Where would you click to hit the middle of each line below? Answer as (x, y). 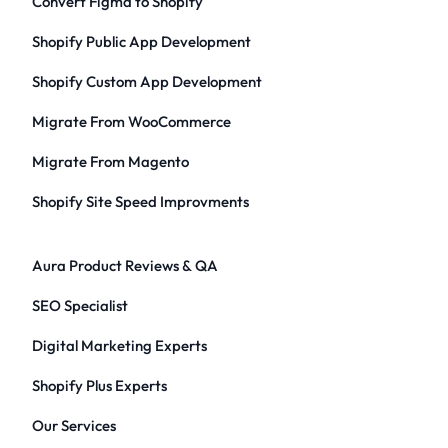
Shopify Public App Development (141, 41)
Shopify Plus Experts (99, 385)
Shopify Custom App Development (147, 81)
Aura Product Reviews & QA (125, 265)
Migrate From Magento (110, 161)
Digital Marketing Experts (119, 345)
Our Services (74, 425)
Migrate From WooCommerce (131, 121)
